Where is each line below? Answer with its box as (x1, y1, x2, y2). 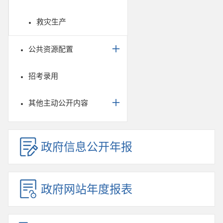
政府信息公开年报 (41, 140, 132, 154)
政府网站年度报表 (41, 182, 132, 196)
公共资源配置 (28, 44, 73, 54)
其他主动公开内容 (28, 98, 88, 108)
